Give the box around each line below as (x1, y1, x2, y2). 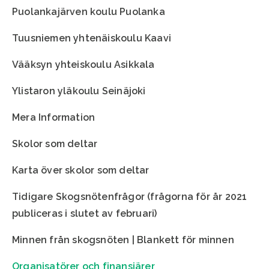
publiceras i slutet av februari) (12, 207, 157, 219)
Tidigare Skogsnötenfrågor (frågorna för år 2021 (12, 190, 247, 202)
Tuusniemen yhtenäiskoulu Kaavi (12, 32, 171, 44)
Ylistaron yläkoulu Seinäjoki (12, 85, 146, 97)
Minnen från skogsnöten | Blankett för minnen (12, 234, 234, 246)
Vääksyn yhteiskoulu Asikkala (12, 58, 155, 70)
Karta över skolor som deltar (12, 164, 150, 176)
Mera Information (12, 111, 95, 123)
